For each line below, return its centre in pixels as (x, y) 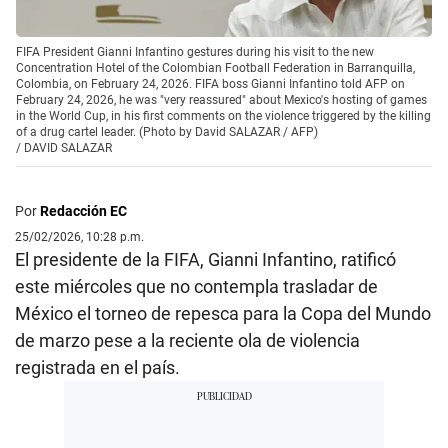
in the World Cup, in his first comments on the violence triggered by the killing (223, 115)
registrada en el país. (97, 367)
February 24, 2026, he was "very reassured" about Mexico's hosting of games (221, 99)
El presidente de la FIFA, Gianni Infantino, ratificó (205, 259)
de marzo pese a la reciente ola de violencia (187, 340)
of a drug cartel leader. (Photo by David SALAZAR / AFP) (167, 131)
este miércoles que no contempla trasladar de (196, 286)
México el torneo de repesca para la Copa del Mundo (223, 313)
